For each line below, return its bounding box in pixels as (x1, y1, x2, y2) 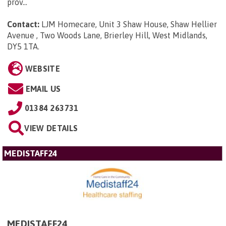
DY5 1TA (7, 41, 38, 51)
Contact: (7, 19, 39, 29)
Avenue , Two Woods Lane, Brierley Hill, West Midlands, (7, 30, 207, 40)
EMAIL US (25, 84, 61, 93)
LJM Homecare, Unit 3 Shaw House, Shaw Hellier (41, 19, 217, 29)
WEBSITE (25, 64, 60, 73)
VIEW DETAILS (24, 123, 78, 133)
